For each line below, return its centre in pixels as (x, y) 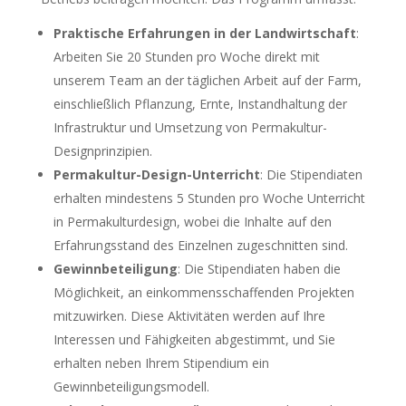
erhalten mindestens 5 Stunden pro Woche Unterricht (209, 198)
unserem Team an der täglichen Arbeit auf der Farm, (207, 80)
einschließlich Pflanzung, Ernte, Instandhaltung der (200, 103)
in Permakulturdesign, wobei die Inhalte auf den (192, 221)
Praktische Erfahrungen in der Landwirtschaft (204, 33)
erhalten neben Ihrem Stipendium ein (161, 362)
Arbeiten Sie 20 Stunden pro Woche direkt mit (186, 56)
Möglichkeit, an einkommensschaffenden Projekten (203, 292)
